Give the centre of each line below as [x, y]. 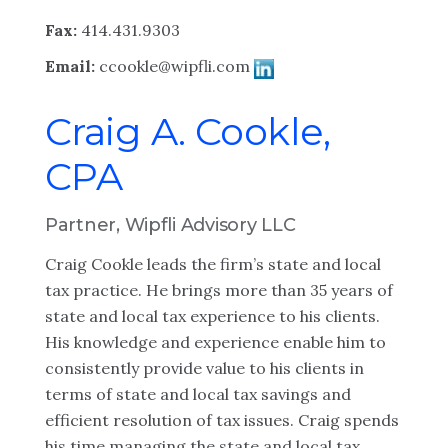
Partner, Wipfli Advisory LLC [170, 225]
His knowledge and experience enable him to [215, 342]
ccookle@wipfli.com [174, 66]
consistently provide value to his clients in [204, 368]
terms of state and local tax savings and [198, 394]
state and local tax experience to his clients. [212, 316]
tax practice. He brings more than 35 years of [219, 290]
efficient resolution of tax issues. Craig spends [222, 420]
